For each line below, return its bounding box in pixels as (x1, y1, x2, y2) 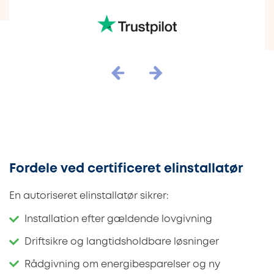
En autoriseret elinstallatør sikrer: (9, 191, 169, 201)
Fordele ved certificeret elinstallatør (9, 163, 243, 175)
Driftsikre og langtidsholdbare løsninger (24, 237, 219, 247)
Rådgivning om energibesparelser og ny (24, 259, 220, 269)
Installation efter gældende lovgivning (24, 215, 212, 224)
